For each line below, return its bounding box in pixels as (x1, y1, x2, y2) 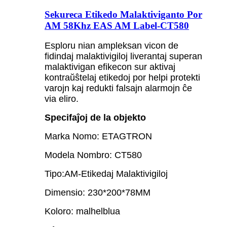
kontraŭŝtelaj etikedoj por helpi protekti (45, 72, 200, 83)
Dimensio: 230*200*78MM (45, 187, 150, 198)
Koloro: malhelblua (45, 206, 120, 217)
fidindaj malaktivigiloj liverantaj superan (45, 51, 202, 62)
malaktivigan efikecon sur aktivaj (45, 62, 175, 72)
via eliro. (45, 94, 79, 104)
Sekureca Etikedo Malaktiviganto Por (45, 9, 202, 20)
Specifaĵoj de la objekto (45, 112, 146, 123)
